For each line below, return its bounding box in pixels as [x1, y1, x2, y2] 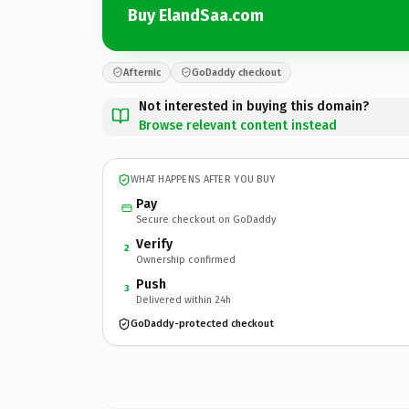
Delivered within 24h [136, 293, 231, 306]
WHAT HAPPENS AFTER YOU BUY [131, 173, 276, 185]
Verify [136, 236, 173, 252]
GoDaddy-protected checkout [131, 318, 274, 330]
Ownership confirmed [136, 253, 236, 266]
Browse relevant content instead [139, 117, 337, 133]
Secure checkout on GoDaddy [136, 213, 276, 225]
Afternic [123, 66, 161, 79]
